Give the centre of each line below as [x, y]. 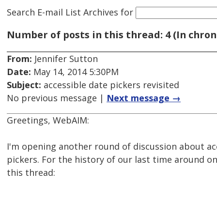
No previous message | [57, 98]
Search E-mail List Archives [62, 12]
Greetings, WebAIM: [48, 120]
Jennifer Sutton [65, 59]
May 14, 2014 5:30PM [75, 72]
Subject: [24, 85]
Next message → [144, 98]
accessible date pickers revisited [110, 85]
